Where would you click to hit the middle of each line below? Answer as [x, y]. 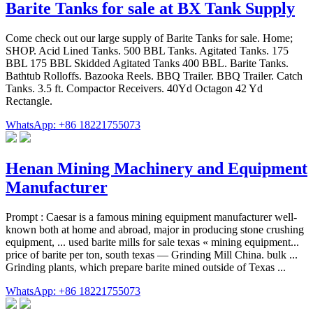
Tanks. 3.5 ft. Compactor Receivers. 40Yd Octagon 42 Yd [134, 89]
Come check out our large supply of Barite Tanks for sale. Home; [149, 38]
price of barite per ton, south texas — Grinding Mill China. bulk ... [152, 255]
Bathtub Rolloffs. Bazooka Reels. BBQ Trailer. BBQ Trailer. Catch [154, 76]
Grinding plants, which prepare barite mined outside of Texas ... [146, 268]
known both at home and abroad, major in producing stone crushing [155, 230]
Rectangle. [29, 101]
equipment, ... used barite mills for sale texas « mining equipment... [152, 242]
